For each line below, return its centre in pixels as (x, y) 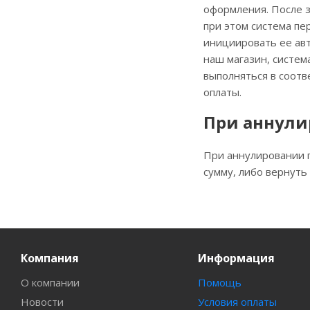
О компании (50, 282)
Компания (50, 258)
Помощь (219, 282)
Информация (236, 258)
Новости (42, 302)
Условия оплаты (237, 302)
